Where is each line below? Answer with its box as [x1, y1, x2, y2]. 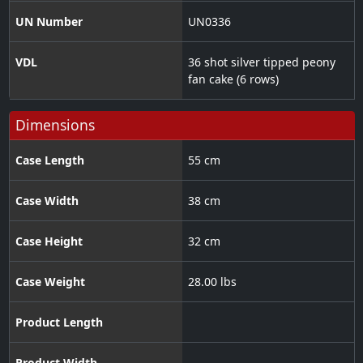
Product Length [15, 314, 103, 331]
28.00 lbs [187, 274, 237, 290]
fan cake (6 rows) [187, 71, 279, 88]
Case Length [15, 152, 84, 169]
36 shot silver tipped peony [187, 54, 335, 70]
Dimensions [15, 115, 95, 135]
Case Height [15, 233, 83, 250]
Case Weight [15, 274, 85, 290]
